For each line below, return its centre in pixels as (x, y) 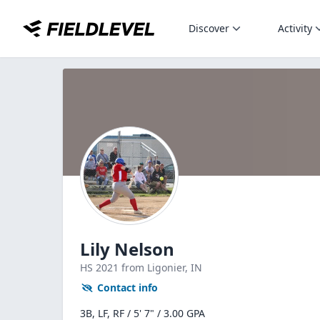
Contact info (127, 287)
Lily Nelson (127, 249)
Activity (295, 28)
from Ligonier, (156, 267)
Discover (209, 28)
